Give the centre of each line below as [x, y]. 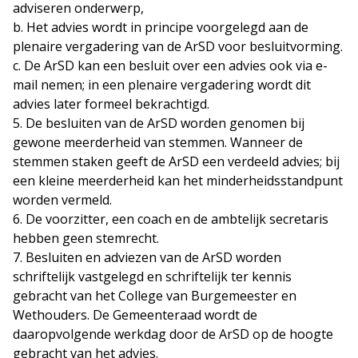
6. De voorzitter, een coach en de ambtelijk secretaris [171, 219]
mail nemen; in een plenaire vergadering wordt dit [162, 85]
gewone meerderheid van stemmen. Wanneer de [158, 143]
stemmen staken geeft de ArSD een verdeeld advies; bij [176, 162]
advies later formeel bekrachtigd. [111, 104]
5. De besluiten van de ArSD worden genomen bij [159, 123]
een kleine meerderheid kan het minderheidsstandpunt [178, 181]
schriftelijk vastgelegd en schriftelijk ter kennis [152, 277]
